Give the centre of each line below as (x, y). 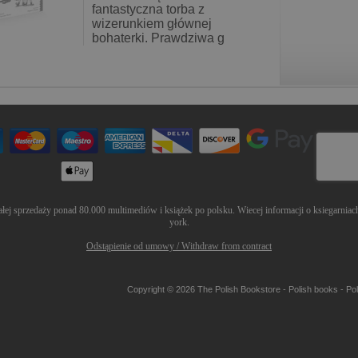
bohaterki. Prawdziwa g (158, 38)
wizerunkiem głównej (152, 24)
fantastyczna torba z (148, 9)
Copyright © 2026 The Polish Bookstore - (208, 289)
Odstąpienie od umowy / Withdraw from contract (179, 246)
